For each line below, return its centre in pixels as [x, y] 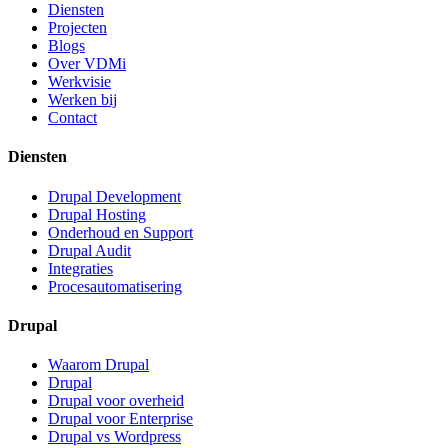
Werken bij [82, 100]
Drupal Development [114, 196]
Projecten [77, 28]
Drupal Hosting [97, 214]
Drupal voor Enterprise [120, 419]
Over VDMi [87, 64]
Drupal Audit [89, 250]
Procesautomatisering [115, 286]
